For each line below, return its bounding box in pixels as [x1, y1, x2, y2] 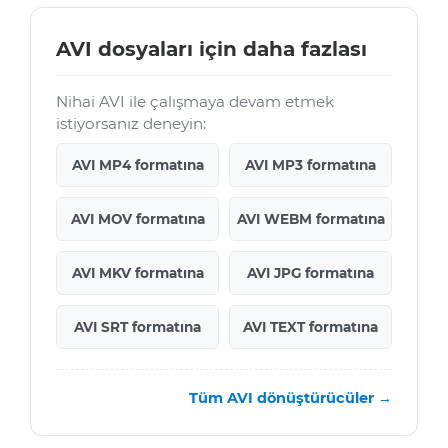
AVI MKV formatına [71, 265, 204, 282]
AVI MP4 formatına [71, 157, 204, 174]
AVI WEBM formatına [236, 211, 385, 228]
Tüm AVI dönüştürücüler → [189, 389, 392, 408]
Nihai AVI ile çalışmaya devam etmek [56, 92, 334, 112]
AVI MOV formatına [70, 211, 205, 228]
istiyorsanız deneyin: [56, 114, 206, 134]
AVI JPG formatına [247, 265, 374, 282]
